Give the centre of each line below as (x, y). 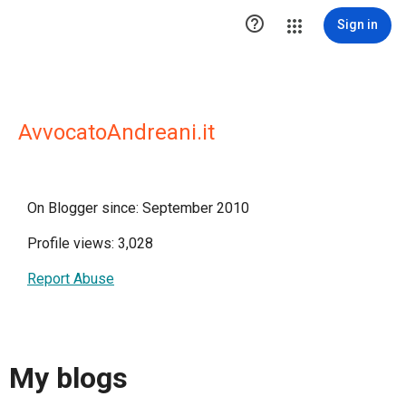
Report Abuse (71, 279)
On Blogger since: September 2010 (138, 208)
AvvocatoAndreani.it (116, 132)
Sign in (358, 24)
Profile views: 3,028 (90, 243)
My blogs (68, 378)
